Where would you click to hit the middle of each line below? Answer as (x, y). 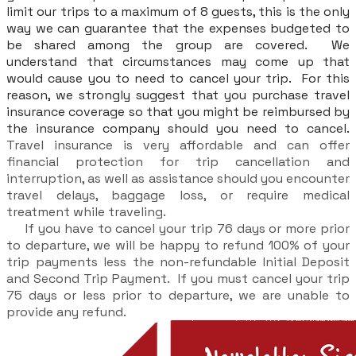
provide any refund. (66, 312)
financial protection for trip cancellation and (178, 162)
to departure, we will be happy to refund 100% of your (178, 246)
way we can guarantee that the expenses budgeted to (178, 29)
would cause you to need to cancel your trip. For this (178, 79)
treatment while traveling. (88, 212)
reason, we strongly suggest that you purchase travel (178, 95)
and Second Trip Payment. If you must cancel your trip (178, 279)
